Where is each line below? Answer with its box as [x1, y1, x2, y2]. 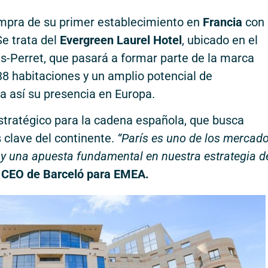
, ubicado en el [182, 32, 258, 47]
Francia [200, 14, 242, 29]
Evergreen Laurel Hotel [60, 32, 182, 47]
